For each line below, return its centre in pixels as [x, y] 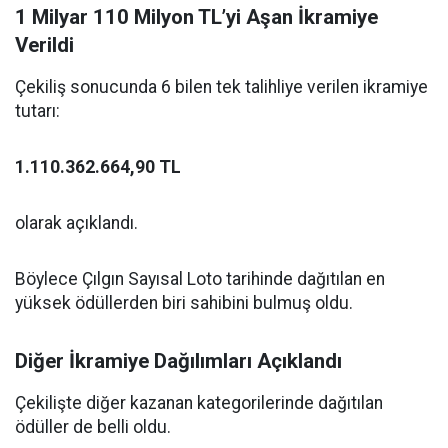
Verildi [44, 45]
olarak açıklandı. [76, 223]
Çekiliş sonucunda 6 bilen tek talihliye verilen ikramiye [221, 87]
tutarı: [37, 111]
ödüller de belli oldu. [93, 427]
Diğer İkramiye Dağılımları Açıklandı [178, 361]
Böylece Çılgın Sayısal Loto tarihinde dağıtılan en [200, 279]
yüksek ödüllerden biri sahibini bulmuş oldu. [184, 303]
